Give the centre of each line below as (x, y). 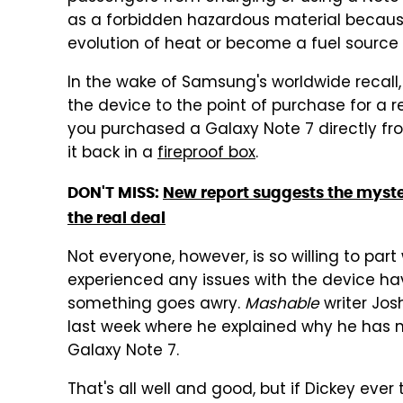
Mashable (282, 305)
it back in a (112, 154)
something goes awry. (156, 305)
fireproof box (206, 154)
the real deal (116, 218)
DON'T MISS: (115, 193)
